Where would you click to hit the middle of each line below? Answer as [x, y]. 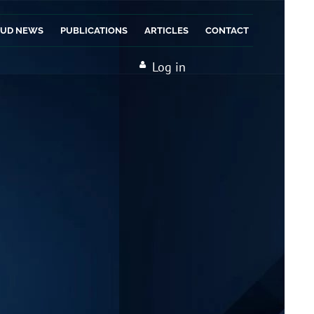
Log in [169, 67]
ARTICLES [166, 30]
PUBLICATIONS [94, 30]
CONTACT [227, 30]
